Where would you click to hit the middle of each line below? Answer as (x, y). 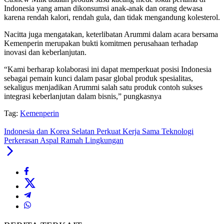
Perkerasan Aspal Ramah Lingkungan (64, 140)
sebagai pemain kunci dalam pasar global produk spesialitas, (98, 78)
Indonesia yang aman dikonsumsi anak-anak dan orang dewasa (103, 8)
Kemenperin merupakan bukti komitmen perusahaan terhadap (101, 43)
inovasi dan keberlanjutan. (45, 52)
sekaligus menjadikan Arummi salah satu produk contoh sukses (103, 87)
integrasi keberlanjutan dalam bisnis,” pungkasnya (83, 96)
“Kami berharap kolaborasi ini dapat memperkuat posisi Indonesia (108, 69)
